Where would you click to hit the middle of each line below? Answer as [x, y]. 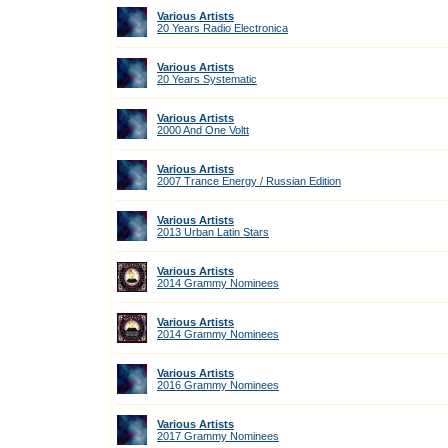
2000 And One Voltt [203, 130]
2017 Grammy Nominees [218, 436]
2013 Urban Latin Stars [213, 232]
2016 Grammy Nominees [218, 385]
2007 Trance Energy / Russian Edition [249, 181]
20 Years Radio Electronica [222, 28]
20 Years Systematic [207, 79]
